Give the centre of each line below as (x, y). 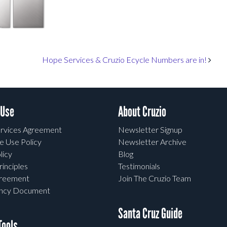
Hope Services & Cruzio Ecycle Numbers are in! (125, 60)
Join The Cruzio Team (155, 178)
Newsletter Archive (153, 142)
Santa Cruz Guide (150, 214)
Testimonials (139, 166)
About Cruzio (142, 112)
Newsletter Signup (150, 130)
